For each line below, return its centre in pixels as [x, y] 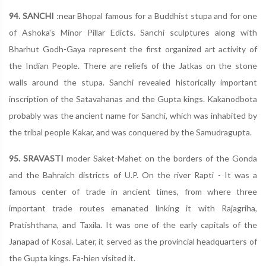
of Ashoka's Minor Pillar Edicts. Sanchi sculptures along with [133, 32]
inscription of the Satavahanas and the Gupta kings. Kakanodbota [133, 99]
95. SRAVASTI [38, 158]
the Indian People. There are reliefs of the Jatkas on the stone [133, 66]
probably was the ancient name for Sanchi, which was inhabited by [133, 115]
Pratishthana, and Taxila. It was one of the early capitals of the [133, 225]
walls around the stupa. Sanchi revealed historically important [133, 82]
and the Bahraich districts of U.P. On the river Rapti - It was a [133, 175]
